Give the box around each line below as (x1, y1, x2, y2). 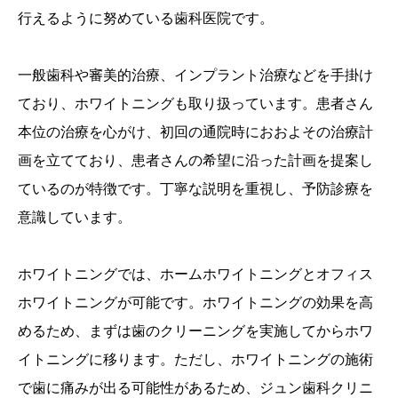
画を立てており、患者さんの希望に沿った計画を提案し (18, 150, 373, 171)
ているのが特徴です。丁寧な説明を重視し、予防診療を (18, 179, 373, 199)
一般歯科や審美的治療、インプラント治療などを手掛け (18, 65, 373, 85)
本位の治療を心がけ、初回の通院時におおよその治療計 (18, 122, 373, 142)
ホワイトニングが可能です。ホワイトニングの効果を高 (18, 292, 373, 313)
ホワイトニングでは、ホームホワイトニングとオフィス (18, 264, 373, 284)
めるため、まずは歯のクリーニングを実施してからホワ (18, 321, 373, 341)
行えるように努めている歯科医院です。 (18, 8, 274, 28)
